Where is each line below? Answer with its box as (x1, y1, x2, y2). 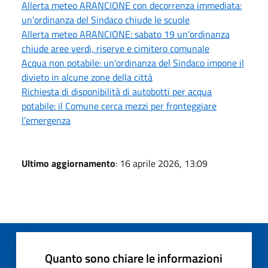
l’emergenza (22, 112, 71, 127)
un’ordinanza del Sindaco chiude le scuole (22, 12, 190, 27)
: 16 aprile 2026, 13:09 (115, 156, 208, 170)
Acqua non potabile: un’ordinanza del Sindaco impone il (22, 55, 244, 70)
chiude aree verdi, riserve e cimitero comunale (22, 41, 209, 56)
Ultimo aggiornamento (22, 156, 115, 170)
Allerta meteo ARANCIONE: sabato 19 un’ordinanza (22, 26, 230, 41)
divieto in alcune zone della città (22, 69, 153, 84)
